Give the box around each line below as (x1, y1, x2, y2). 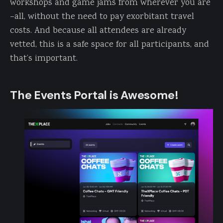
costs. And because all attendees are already (10, 24, 186, 37)
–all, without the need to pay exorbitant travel (10, 10, 194, 23)
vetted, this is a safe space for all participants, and (10, 38, 209, 51)
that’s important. (10, 52, 78, 65)
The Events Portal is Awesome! (10, 87, 179, 103)
